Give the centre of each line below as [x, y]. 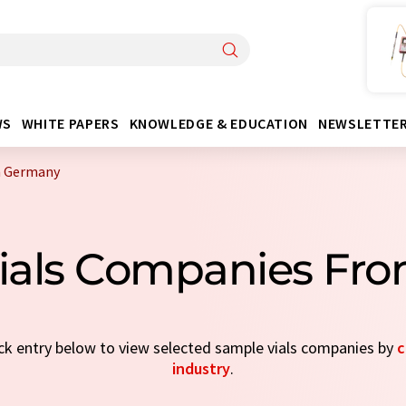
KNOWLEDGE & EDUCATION [218, 123]
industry [201, 368]
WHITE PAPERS [70, 123]
